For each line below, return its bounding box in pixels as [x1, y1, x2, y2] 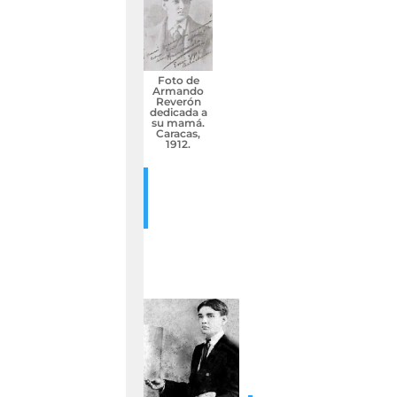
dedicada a [149, 105, 207, 119]
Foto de [157, 73, 199, 87]
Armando [152, 83, 205, 97]
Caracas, [156, 126, 201, 140]
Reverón [155, 94, 201, 108]
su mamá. [152, 115, 206, 129]
